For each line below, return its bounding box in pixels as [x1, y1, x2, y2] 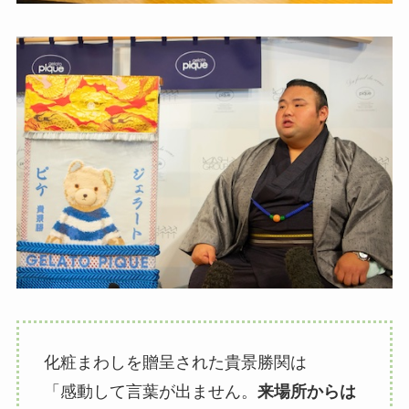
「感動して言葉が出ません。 [43, 383, 257, 402]
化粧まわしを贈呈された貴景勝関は [43, 353, 307, 372]
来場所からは [257, 383, 356, 402]
